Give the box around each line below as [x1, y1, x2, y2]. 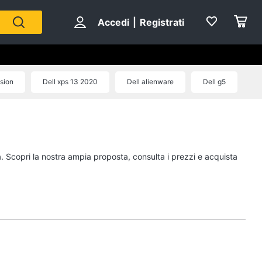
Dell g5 [203, 77, 226, 86]
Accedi [98, 16, 129, 28]
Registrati [140, 16, 184, 28]
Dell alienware [127, 77, 174, 86]
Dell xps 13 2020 [43, 77, 98, 86]
